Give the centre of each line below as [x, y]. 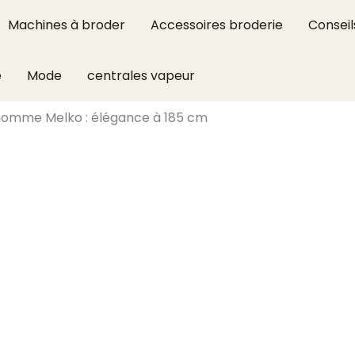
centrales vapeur [141, 76]
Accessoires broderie [217, 25]
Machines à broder [67, 25]
